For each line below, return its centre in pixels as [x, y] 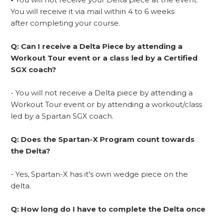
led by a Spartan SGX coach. [63, 116]
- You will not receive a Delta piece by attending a [102, 93]
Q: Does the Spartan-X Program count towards [103, 139]
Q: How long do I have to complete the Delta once [108, 209]
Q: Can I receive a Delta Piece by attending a [97, 46]
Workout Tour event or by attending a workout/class [107, 104]
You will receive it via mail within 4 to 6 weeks [93, 11]
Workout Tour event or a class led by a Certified [104, 58]
